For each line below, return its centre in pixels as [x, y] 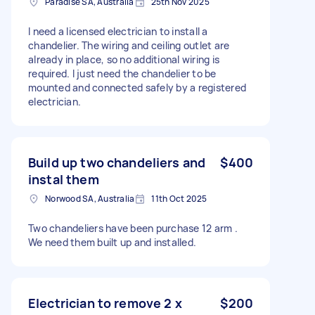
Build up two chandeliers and [117, 162]
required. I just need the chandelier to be [122, 73]
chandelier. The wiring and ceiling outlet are [129, 45]
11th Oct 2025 [179, 198]
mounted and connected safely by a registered [137, 87]
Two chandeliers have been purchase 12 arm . [133, 228]
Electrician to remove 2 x [105, 303]
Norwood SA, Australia [90, 198]
